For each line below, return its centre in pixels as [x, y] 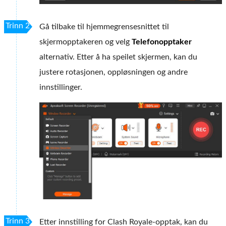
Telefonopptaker [162, 42]
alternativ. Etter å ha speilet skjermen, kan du [118, 57]
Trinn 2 [18, 25]
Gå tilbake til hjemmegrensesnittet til [104, 26]
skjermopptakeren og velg [86, 42]
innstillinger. [61, 87]
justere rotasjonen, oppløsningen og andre [114, 72]
